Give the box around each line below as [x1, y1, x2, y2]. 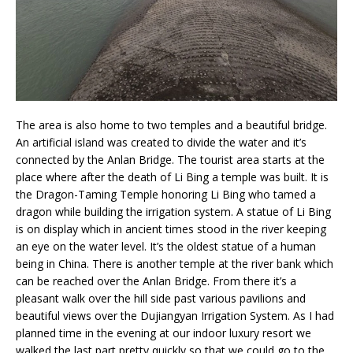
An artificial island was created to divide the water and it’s [16, 134, 307, 150]
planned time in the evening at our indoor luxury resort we [16, 325, 311, 340]
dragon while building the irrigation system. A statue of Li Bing [16, 203, 331, 219]
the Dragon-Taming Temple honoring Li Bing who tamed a [16, 186, 316, 202]
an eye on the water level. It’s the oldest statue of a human [16, 238, 316, 254]
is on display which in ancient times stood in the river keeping [16, 221, 326, 236]
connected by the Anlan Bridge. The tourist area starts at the [16, 151, 325, 167]
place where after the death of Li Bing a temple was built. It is [16, 169, 329, 184]
